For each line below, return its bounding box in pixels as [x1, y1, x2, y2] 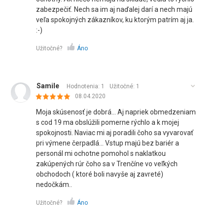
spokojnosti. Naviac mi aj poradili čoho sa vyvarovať [36, 129, 194, 137]
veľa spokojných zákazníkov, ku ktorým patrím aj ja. [36, 16, 194, 24]
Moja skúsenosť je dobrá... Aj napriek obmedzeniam [36, 108, 196, 116]
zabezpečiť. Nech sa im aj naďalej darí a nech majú [36, 5, 193, 13]
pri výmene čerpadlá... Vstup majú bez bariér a [36, 139, 180, 147]
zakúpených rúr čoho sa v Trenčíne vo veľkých [36, 160, 178, 168]
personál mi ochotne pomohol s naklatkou [36, 149, 166, 157]
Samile [37, 82, 60, 90]
